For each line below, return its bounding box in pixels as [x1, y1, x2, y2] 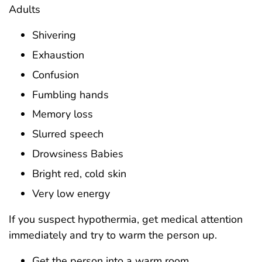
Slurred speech [32, 127, 104, 142]
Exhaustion [32, 47, 84, 62]
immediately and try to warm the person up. [9, 227, 217, 242]
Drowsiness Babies [32, 146, 123, 161]
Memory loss [32, 107, 93, 122]
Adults [9, 2, 40, 17]
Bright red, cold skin [32, 166, 126, 181]
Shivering [32, 28, 76, 43]
